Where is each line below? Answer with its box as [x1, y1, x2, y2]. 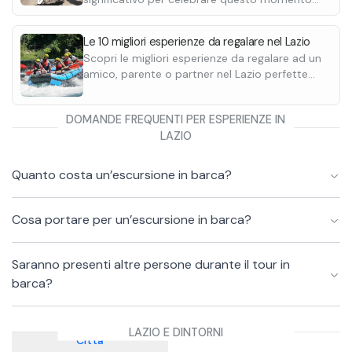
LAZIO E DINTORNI [128, 324, 223, 339]
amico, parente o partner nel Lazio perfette [83, 67, 308, 81]
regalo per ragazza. [83, 24, 181, 38]
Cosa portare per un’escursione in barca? [12, 211, 251, 228]
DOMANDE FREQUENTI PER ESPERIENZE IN [66, 112, 286, 126]
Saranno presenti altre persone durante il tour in [12, 256, 290, 273]
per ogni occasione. [83, 82, 185, 97]
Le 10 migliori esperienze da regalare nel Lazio [83, 35, 310, 49]
